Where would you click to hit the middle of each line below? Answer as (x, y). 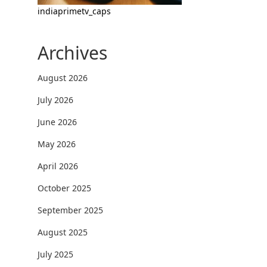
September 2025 (70, 210)
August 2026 (62, 77)
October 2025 (64, 188)
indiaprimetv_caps (74, 11)
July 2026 (55, 100)
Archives (72, 52)
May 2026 (56, 144)
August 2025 (62, 232)
